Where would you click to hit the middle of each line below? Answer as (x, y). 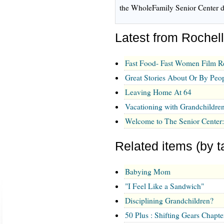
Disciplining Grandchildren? (169, 200)
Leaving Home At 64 (158, 92)
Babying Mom (148, 171)
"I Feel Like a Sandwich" (164, 186)
